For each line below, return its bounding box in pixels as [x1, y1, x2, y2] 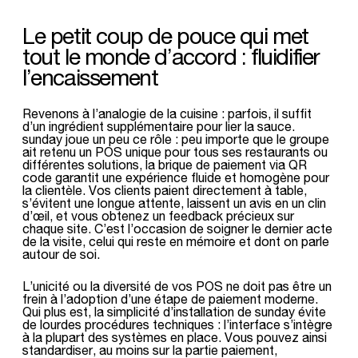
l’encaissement [22, 64, 158, 90]
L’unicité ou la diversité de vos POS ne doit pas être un [22, 278, 332, 293]
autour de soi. [22, 246, 100, 261]
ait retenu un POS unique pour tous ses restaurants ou [22, 144, 328, 159]
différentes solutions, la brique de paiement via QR [22, 157, 307, 172]
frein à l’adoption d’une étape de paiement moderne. [22, 291, 318, 306]
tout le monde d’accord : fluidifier [22, 43, 320, 70]
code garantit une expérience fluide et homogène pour [22, 169, 329, 185]
